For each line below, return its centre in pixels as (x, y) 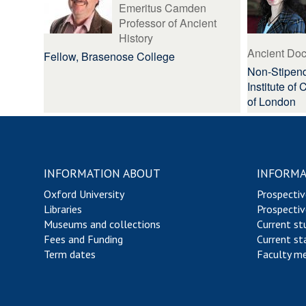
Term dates (70, 254)
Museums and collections (102, 224)
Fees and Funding (83, 239)
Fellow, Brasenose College (109, 56)
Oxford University (84, 194)
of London (271, 101)
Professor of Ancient (168, 23)
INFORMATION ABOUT (102, 173)
